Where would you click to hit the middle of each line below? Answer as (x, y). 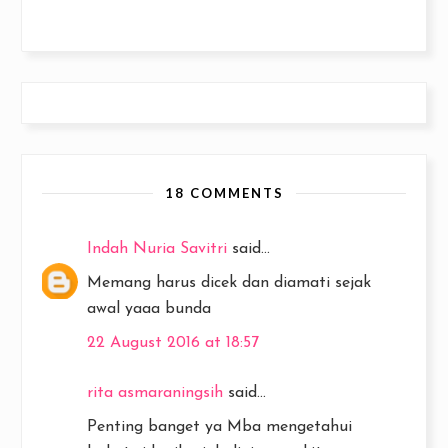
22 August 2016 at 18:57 (173, 343)
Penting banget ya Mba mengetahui (219, 427)
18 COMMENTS (224, 193)
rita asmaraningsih (155, 393)
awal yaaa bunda (149, 309)
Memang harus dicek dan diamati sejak (229, 283)
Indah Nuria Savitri (157, 249)
